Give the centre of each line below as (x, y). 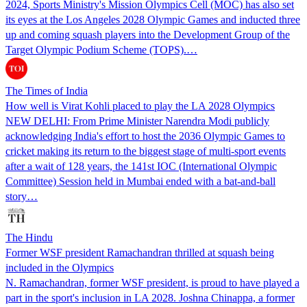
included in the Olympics (60, 267)
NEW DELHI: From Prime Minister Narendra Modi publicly (137, 121)
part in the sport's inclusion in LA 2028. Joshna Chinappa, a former (150, 297)
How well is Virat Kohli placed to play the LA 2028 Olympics (140, 106)
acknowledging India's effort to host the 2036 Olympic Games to (145, 136)
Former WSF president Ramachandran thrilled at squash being (140, 252)
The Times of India (47, 90)
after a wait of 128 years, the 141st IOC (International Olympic (141, 166)
